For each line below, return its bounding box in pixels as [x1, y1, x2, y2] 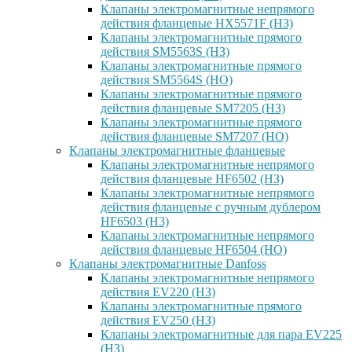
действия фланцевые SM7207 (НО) [101, 130, 288, 143]
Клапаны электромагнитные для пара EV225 [101, 328, 342, 341]
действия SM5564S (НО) [101, 73, 233, 86]
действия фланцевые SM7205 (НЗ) [101, 101, 285, 115]
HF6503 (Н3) [101, 214, 169, 228]
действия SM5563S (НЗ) [101, 45, 229, 58]
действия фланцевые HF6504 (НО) [101, 243, 287, 256]
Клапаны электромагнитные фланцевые [69, 144, 285, 157]
